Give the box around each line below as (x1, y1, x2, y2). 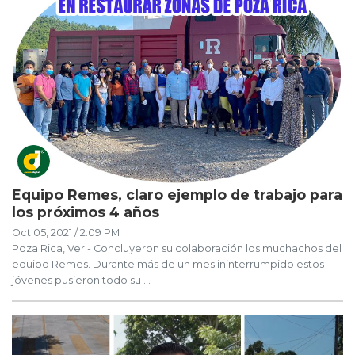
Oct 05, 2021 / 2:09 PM (12, 226, 120, 239)
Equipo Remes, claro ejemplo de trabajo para (12, 185, 342, 203)
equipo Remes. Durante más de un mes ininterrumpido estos (12, 258, 324, 270)
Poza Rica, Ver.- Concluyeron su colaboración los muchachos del (12, 242, 342, 254)
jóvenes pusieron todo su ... (12, 273, 151, 286)
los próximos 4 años (12, 203, 159, 220)
